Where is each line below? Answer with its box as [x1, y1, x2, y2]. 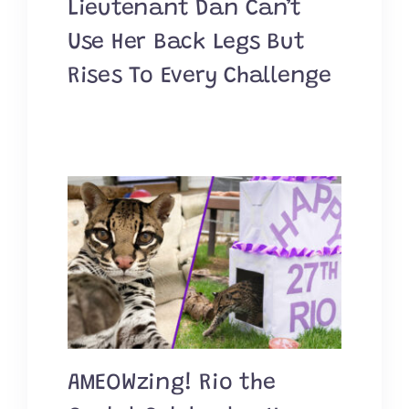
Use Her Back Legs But [67, 31, 305, 55]
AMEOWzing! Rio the [67, 372, 276, 395]
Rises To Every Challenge [67, 65, 331, 89]
